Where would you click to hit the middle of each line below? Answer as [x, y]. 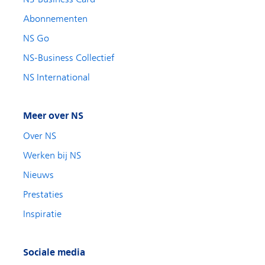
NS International [56, 77]
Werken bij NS [52, 156]
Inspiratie [42, 214]
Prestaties [43, 195]
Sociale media [54, 252]
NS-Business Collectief [69, 58]
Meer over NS [53, 116]
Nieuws [38, 175]
